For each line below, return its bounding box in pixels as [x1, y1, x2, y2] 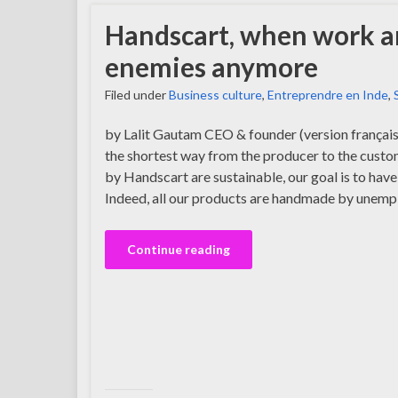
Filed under [105, 87, 169, 102]
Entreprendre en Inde [267, 87, 388, 102]
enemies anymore [105, 51, 318, 83]
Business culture [169, 87, 262, 102]
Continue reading [127, 242, 230, 257]
